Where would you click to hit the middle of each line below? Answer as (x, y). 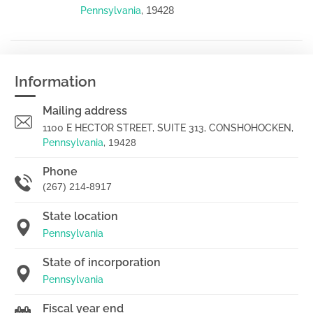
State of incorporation (102, 262)
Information (56, 81)
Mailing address (85, 111)
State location (80, 216)
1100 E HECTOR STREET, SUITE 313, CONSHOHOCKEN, (168, 128)
